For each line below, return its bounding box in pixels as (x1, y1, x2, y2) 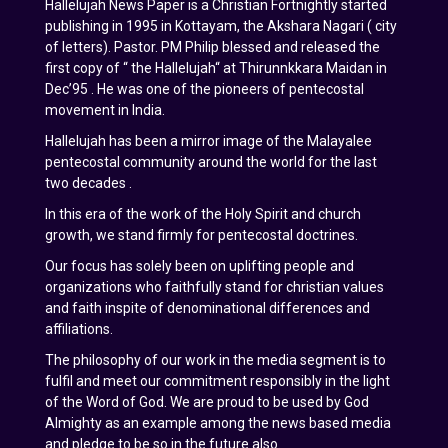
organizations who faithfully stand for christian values (45, 278, 384, 295)
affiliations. (45, 320, 113, 337)
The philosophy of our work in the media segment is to (45, 351, 386, 368)
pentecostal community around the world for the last (45, 153, 377, 170)
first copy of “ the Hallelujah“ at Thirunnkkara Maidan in (45, 59, 387, 76)
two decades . (45, 174, 132, 191)
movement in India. (45, 101, 165, 118)
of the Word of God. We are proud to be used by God (45, 393, 369, 410)
